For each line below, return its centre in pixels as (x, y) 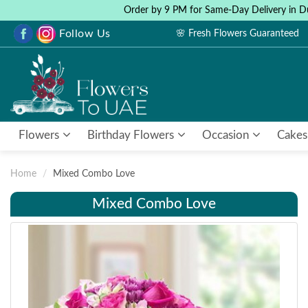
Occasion (227, 135)
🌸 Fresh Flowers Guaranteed (238, 34)
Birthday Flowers (132, 135)
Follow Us (85, 33)
